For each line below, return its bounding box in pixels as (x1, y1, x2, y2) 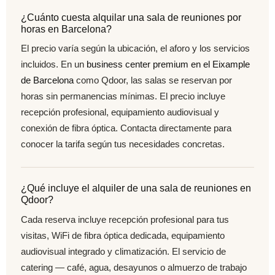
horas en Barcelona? (21, 23, 112, 34)
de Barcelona (21, 75, 74, 86)
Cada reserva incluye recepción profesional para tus (21, 214, 229, 225)
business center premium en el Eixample (87, 59, 250, 70)
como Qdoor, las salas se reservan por (74, 75, 232, 86)
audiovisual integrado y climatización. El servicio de (21, 246, 226, 257)
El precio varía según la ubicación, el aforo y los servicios (21, 43, 250, 54)
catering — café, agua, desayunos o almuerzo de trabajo (21, 261, 247, 273)
